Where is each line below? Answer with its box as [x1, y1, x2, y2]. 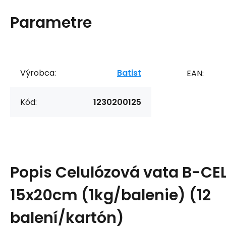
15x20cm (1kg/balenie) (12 [10, 184, 211, 206]
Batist [117, 67, 141, 79]
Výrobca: [20, 67, 56, 79]
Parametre [10, 12, 92, 33]
